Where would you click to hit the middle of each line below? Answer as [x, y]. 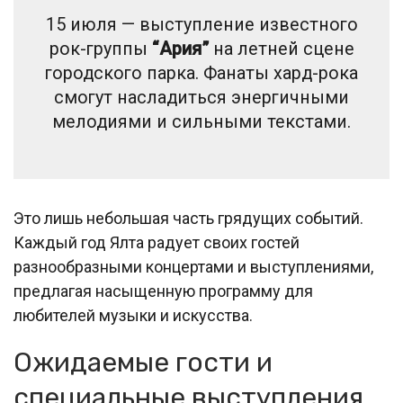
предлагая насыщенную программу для [163, 291]
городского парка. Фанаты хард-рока [201, 73]
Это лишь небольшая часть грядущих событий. [188, 218]
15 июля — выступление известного [201, 25]
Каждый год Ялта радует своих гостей [157, 242]
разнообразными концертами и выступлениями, [193, 267]
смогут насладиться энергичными [201, 98]
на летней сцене [281, 49]
